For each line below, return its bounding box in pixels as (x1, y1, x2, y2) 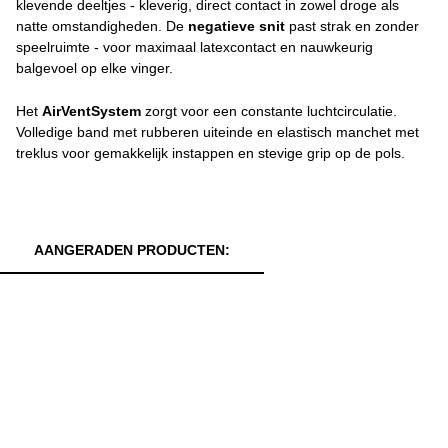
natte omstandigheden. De (16, 18, 188, 34)
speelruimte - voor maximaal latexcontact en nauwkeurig (16, 39, 373, 55)
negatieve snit (188, 18, 285, 34)
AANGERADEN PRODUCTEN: (34, 242, 230, 258)
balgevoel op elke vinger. (16, 60, 173, 76)
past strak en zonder (285, 18, 419, 34)
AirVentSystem (42, 103, 141, 119)
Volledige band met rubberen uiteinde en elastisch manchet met (16, 124, 419, 140)
